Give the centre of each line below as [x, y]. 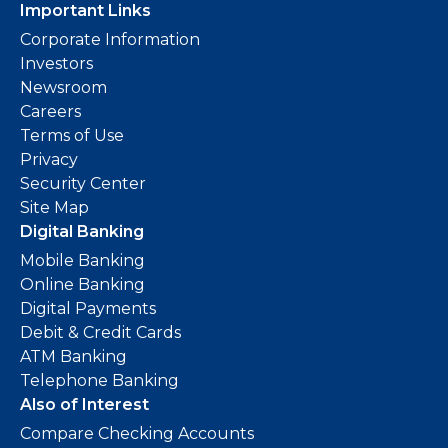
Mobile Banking [82, 260]
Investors [56, 63]
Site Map [54, 207]
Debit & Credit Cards [100, 332]
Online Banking [82, 284]
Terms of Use [72, 135]
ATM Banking [73, 356]
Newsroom [63, 87]
